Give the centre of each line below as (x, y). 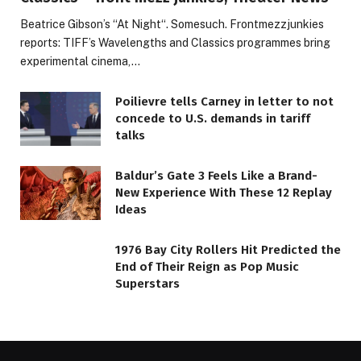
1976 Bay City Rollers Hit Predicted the (228, 249)
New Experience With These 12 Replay (224, 193)
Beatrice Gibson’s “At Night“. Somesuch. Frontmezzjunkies (172, 25)
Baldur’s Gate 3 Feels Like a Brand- (216, 176)
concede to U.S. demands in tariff (213, 119)
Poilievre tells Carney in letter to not (224, 102)
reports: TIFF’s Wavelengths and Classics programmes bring (175, 43)
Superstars (147, 283)
